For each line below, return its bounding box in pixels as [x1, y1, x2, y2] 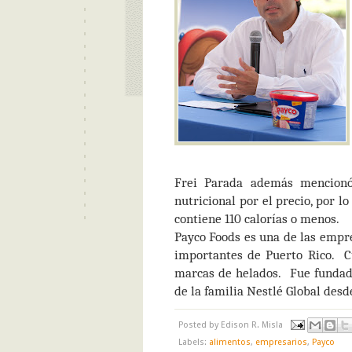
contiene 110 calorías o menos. [174, 211, 339, 226]
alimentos [209, 337, 251, 347]
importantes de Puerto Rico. [174, 247, 335, 262]
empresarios [255, 337, 307, 347]
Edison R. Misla [221, 319, 283, 330]
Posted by [178, 319, 221, 330]
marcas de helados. [174, 265, 282, 280]
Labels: [178, 337, 209, 347]
